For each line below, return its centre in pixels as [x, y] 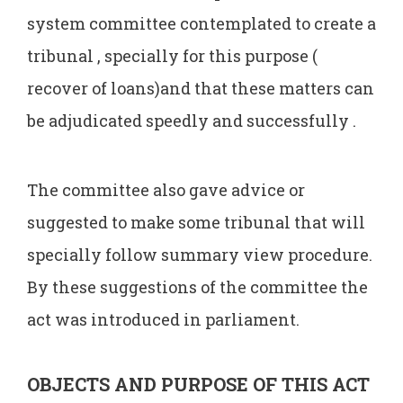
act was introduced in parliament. [163, 320]
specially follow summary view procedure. [200, 255]
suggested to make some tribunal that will [196, 223]
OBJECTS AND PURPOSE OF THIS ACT [198, 384]
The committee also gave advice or [166, 190]
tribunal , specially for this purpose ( [172, 55]
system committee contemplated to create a [201, 23]
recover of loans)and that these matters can [201, 88]
